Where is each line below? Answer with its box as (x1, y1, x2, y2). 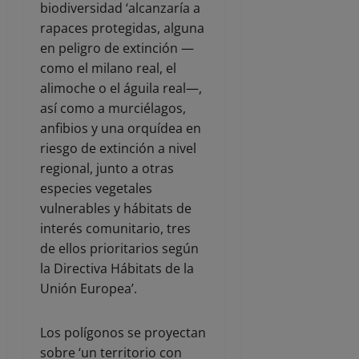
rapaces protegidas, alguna (40, 19, 204, 38)
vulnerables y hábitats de (40, 200, 192, 218)
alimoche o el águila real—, (40, 79, 202, 98)
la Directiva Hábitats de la (40, 260, 194, 278)
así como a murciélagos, (40, 99, 186, 118)
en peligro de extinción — (40, 39, 194, 58)
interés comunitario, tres (40, 220, 191, 238)
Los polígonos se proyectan (40, 324, 206, 342)
